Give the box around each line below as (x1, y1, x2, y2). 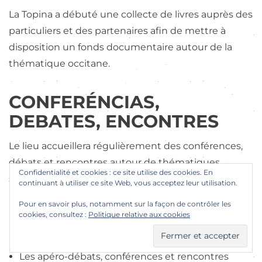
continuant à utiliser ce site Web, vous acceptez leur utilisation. (19, 178, 237, 187)
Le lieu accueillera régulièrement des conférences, (9, 140, 243, 151)
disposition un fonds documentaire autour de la (9, 41, 232, 53)
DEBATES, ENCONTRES (9, 110, 219, 132)
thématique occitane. (9, 57, 110, 69)
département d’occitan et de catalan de (19, 219, 206, 230)
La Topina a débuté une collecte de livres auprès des (9, 8, 253, 20)
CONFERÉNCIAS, (9, 91, 160, 113)
